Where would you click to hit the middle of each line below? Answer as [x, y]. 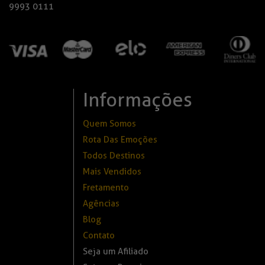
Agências [101, 204]
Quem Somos [109, 124]
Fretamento [106, 188]
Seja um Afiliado [115, 252]
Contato [98, 236]
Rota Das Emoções [120, 140]
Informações [137, 100]
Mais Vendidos [112, 172]
